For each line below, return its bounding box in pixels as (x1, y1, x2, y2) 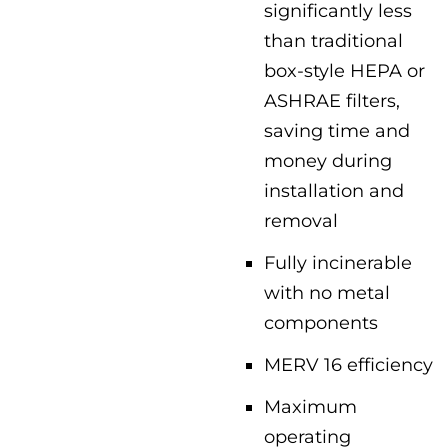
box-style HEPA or (264, 60, 425, 81)
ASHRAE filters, (264, 90, 400, 111)
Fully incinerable (264, 252, 412, 273)
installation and (264, 180, 404, 201)
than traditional (264, 30, 403, 51)
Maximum (264, 396, 357, 417)
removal (264, 210, 338, 231)
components (264, 312, 378, 333)
